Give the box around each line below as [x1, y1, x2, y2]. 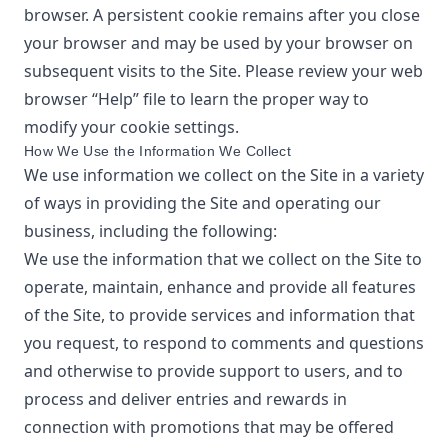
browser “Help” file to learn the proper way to [24, 88, 369, 110]
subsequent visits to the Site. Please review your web [24, 60, 423, 82]
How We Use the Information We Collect [24, 143, 291, 159]
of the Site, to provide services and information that [24, 304, 415, 326]
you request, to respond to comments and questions [24, 332, 424, 354]
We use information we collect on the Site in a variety [24, 164, 424, 186]
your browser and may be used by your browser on [24, 32, 413, 54]
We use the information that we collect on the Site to [24, 248, 422, 270]
